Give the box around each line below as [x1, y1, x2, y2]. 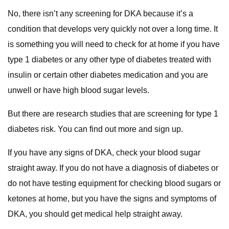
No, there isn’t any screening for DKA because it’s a [8, 9, 193, 18]
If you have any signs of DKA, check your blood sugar [8, 148, 200, 157]
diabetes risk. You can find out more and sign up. [8, 125, 185, 133]
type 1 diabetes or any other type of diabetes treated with [8, 55, 211, 64]
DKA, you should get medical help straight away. [8, 210, 186, 218]
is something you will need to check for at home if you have [8, 40, 220, 49]
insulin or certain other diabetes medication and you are [8, 71, 208, 79]
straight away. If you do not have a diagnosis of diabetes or [8, 164, 218, 172]
